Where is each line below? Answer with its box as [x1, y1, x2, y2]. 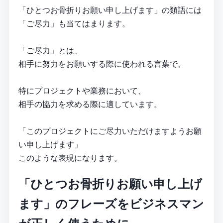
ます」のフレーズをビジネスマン [18, 197, 204, 212]
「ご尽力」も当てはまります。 [18, 18, 130, 28]
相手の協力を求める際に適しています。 [18, 99, 162, 109]
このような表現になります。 [18, 152, 122, 163]
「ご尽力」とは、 [18, 45, 82, 55]
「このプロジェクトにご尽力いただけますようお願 [18, 125, 202, 136]
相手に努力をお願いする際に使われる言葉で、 [18, 58, 186, 69]
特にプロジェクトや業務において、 [18, 85, 146, 96]
